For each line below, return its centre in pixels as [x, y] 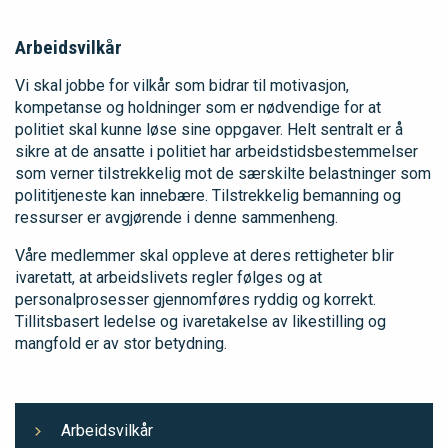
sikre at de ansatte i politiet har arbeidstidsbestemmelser [216, 151]
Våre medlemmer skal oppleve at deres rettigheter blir [204, 255]
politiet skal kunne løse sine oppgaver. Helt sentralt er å [209, 129]
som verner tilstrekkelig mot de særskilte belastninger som [223, 173]
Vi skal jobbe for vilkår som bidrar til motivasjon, [182, 85]
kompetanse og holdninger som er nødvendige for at [198, 107]
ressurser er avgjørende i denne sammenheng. [176, 217]
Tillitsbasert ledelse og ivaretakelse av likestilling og [200, 321]
